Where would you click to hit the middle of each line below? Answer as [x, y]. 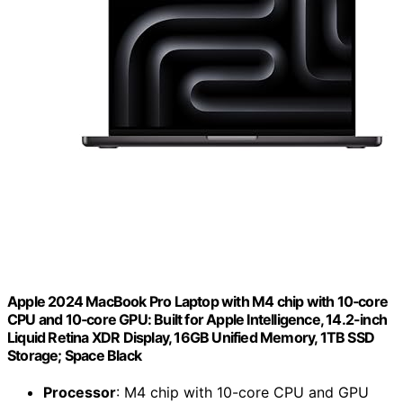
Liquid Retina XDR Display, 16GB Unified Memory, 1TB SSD [191, 338]
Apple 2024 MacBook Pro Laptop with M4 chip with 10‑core [198, 302]
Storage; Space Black [74, 356]
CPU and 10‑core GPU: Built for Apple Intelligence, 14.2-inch [197, 320]
